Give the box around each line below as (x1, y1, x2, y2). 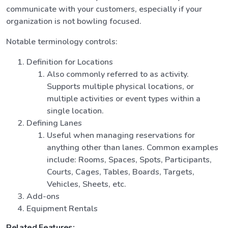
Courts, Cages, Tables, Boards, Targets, (47, 166, 194, 178)
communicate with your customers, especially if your (6, 3, 202, 15)
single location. (47, 105, 104, 117)
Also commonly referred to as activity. (47, 68, 189, 80)
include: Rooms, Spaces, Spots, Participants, (47, 154, 212, 165)
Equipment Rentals (26, 203, 98, 214)
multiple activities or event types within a (47, 93, 201, 104)
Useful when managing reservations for (47, 129, 195, 141)
